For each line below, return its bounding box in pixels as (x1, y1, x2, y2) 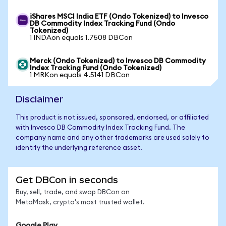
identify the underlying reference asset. (16, 145, 142, 151)
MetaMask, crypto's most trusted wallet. (16, 199, 145, 206)
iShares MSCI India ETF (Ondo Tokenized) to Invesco (30, 13, 208, 20)
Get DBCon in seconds (16, 175, 118, 185)
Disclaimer (16, 94, 64, 104)
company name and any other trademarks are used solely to (16, 135, 209, 141)
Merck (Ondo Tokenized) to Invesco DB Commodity (30, 58, 206, 65)
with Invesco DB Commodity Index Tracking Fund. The (16, 125, 185, 131)
